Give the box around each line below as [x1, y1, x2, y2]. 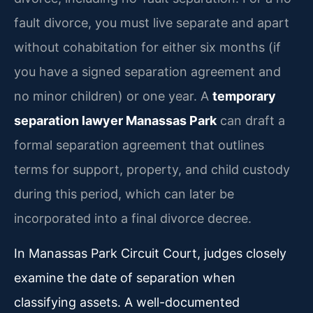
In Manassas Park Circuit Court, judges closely [14, 245, 286, 261]
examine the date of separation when [14, 270, 235, 285]
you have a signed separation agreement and [14, 64, 281, 80]
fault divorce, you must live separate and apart [14, 15, 289, 31]
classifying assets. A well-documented [14, 294, 240, 310]
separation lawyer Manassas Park [14, 113, 217, 129]
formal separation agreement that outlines [14, 138, 264, 153]
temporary [212, 89, 276, 104]
